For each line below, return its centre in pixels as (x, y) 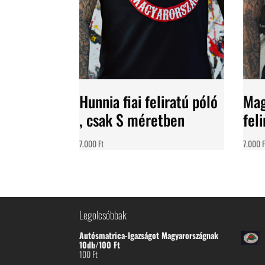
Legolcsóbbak (103, 215)
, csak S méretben (132, 120)
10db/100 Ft (100, 245)
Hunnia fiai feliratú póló (149, 102)
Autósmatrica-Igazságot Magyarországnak (149, 235)
